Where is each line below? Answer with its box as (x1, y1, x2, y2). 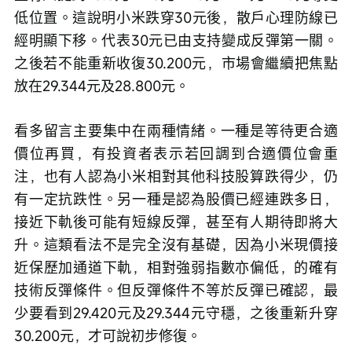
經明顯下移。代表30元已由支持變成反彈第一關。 (14, 31, 338, 50)
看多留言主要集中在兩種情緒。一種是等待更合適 (14, 121, 338, 141)
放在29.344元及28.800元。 (14, 76, 189, 96)
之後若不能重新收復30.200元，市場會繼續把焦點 (14, 53, 338, 73)
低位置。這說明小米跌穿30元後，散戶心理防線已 (14, 8, 338, 27)
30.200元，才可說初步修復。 (14, 326, 201, 346)
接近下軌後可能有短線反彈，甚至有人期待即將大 (14, 212, 338, 232)
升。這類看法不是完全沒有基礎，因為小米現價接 (14, 235, 338, 255)
